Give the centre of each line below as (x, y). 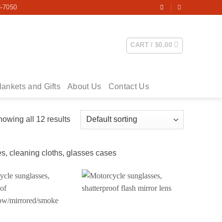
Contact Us (129, 86)
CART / (143, 45)
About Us (84, 86)
